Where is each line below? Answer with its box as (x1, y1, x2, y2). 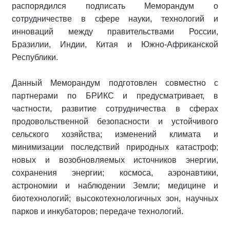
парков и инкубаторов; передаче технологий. (12, 207, 183, 216)
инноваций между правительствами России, (12, 27, 218, 36)
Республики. (12, 53, 58, 62)
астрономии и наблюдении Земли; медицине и (12, 181, 218, 190)
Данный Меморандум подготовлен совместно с (12, 79, 218, 88)
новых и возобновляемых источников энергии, (12, 156, 218, 165)
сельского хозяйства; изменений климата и (12, 130, 218, 139)
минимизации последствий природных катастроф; (12, 143, 218, 152)
